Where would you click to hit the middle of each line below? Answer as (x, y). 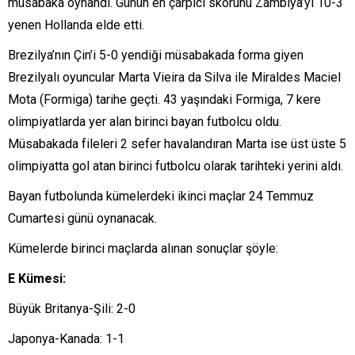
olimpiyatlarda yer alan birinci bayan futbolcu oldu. (145, 122)
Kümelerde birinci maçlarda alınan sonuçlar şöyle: (143, 248)
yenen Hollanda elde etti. (76, 25)
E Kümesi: (37, 279)
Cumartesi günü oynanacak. (82, 218)
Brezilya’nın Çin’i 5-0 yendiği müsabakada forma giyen (156, 55)
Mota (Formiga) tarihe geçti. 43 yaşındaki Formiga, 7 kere (164, 99)
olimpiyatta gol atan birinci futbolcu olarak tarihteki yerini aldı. (176, 166)
